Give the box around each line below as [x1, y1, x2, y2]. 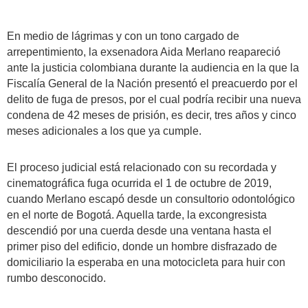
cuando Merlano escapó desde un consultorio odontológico [7, 193, 295, 205]
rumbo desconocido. [7, 272, 106, 284]
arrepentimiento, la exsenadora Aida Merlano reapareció [7, 46, 280, 58]
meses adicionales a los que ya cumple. [7, 125, 201, 137]
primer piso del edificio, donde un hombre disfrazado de [7, 241, 277, 252]
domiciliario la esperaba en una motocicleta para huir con [7, 256, 285, 268]
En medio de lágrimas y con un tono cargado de [7, 30, 239, 42]
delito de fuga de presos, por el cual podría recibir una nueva [7, 93, 301, 105]
